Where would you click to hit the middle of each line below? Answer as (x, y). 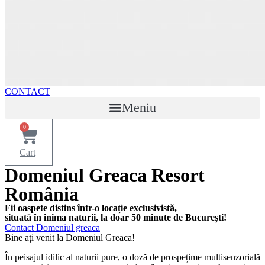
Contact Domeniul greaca (52, 227)
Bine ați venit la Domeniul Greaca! (70, 237)
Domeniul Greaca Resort (105, 175)
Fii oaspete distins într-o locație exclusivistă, (91, 208)
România (42, 194)
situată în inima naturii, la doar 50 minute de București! (116, 217)
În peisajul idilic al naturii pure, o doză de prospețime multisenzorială (132, 257)
